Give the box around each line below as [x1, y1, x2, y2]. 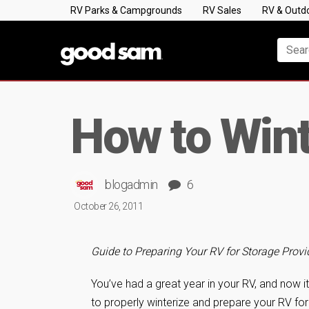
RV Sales [203, 5, 241, 16]
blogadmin [105, 177, 158, 192]
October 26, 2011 [74, 201, 143, 212]
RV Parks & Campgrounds [70, 5, 182, 16]
